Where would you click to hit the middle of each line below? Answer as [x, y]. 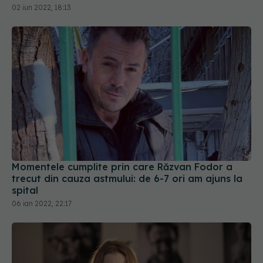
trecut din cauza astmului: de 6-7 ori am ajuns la [127, 179]
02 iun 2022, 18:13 [41, 7]
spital [25, 190]
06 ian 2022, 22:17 [42, 204]
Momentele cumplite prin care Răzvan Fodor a [122, 167]
